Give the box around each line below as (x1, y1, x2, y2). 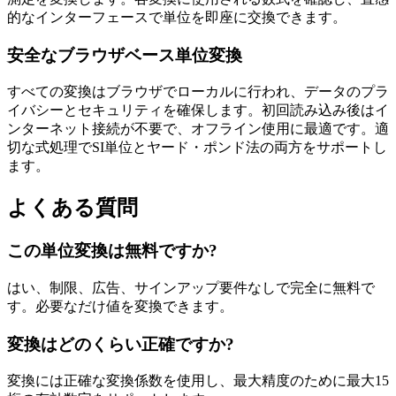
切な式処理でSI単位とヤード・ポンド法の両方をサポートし (7, 140, 387, 156)
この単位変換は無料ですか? (7, 241, 217, 261)
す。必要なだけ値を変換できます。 (7, 298, 233, 314)
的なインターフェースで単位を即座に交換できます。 (7, 9, 346, 25)
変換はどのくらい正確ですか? (7, 334, 234, 354)
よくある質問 (7, 196, 138, 220)
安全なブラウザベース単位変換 (7, 45, 242, 65)
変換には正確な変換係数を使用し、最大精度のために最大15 (7, 373, 389, 389)
